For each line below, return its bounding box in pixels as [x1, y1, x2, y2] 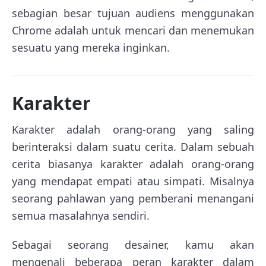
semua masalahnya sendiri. [12, 208, 150, 223]
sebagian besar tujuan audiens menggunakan [12, 6, 254, 21]
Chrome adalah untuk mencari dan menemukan [12, 23, 254, 38]
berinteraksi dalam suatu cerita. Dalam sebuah [12, 140, 254, 154]
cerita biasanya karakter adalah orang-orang [12, 157, 254, 172]
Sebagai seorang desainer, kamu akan [12, 237, 254, 252]
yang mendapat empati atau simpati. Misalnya [12, 174, 254, 189]
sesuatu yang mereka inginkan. [12, 40, 170, 55]
